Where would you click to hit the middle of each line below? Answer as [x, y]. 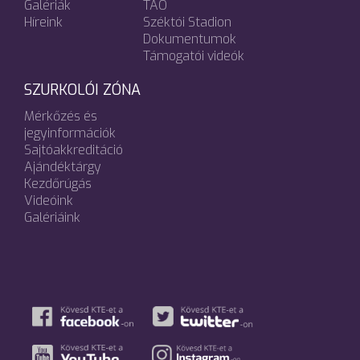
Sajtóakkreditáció [74, 149]
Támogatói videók [194, 55]
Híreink [43, 22]
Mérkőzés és [61, 116]
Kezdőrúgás [58, 183]
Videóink [49, 200]
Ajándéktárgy [63, 166]
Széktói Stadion [187, 22]
